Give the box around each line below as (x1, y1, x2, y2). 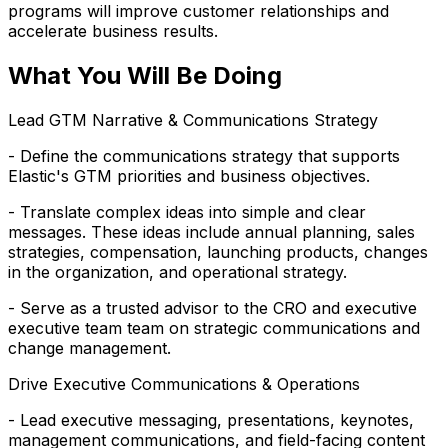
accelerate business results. (8, 21, 218, 42)
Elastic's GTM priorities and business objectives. (8, 166, 370, 187)
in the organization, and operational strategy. (8, 262, 347, 283)
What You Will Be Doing (8, 61, 282, 91)
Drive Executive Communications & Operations (8, 374, 360, 395)
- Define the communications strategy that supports (8, 146, 400, 167)
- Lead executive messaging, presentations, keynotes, (8, 410, 414, 431)
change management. (8, 338, 171, 359)
